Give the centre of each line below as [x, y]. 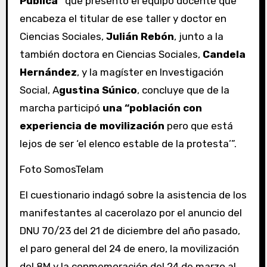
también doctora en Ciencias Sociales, [111, 54]
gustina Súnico [98, 90]
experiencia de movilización [92, 126]
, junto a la [198, 36]
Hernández [48, 72]
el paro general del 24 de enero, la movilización [129, 248]
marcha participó [61, 108]
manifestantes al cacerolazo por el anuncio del [131, 212]
